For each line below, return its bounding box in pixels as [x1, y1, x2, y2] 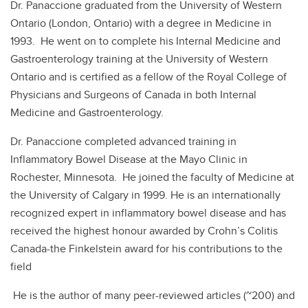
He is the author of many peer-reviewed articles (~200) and [10, 287, 295, 303]
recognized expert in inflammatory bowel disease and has [10, 204, 286, 221]
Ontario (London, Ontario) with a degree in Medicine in [10, 14, 272, 31]
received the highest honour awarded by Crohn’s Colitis [10, 222, 278, 239]
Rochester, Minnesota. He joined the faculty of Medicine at [10, 168, 294, 185]
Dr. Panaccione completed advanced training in [10, 133, 236, 149]
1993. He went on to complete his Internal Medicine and [10, 32, 280, 49]
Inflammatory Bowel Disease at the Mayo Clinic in [10, 151, 247, 167]
